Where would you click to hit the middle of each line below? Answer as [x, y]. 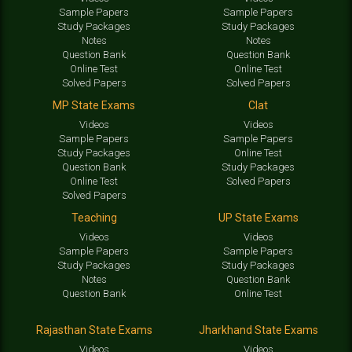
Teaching [94, 217]
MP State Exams [94, 105]
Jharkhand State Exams [258, 330]
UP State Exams [258, 217]
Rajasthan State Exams [94, 330]
